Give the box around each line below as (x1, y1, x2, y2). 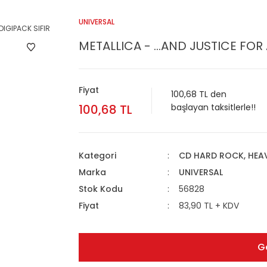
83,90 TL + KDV (178, 200, 239, 212)
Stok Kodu (79, 183, 123, 195)
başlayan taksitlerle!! (171, 101, 256, 113)
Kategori (79, 150, 116, 162)
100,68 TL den (171, 88, 226, 100)
